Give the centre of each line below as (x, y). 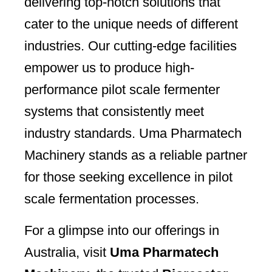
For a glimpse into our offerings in (122, 231)
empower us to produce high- (109, 68)
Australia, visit (67, 253)
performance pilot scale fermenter (122, 90)
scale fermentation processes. (112, 199)
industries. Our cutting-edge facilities (131, 46)
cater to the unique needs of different (131, 24)
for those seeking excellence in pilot (128, 177)
